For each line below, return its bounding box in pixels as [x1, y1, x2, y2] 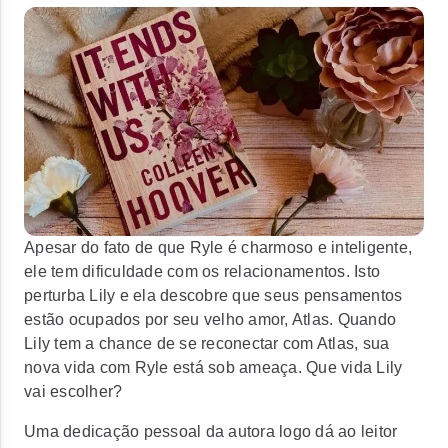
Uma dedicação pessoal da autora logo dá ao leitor [24, 423, 398, 440]
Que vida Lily [306, 359, 403, 376]
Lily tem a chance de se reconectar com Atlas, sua [24, 335, 390, 352]
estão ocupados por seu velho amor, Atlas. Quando [24, 311, 396, 328]
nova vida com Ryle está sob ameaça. [24, 359, 302, 376]
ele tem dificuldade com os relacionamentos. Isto [24, 263, 380, 280]
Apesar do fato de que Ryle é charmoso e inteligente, [24, 239, 412, 256]
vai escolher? [24, 383, 123, 400]
